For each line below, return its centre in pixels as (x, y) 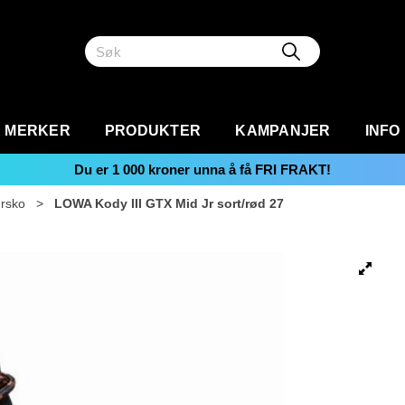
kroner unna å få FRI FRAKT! (238, 170)
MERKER (38, 131)
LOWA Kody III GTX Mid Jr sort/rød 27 (169, 203)
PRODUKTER (153, 131)
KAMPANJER (283, 131)
